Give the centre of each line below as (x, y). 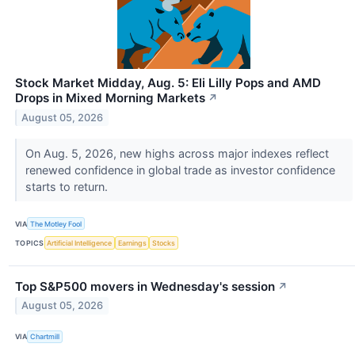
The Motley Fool (56, 223)
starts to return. (68, 187)
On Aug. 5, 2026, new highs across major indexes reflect (177, 154)
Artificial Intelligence (80, 242)
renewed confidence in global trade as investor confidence (180, 170)
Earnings (132, 242)
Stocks (164, 242)
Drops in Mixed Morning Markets (110, 98)
